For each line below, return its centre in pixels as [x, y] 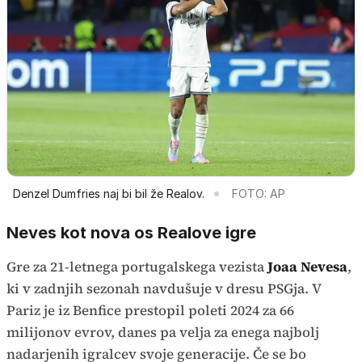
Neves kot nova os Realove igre [131, 232]
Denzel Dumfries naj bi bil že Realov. [109, 193]
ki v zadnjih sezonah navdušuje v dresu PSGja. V [164, 288]
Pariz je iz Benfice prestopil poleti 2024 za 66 [150, 310]
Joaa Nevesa [307, 266]
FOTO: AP [259, 193]
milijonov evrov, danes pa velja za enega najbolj [163, 332]
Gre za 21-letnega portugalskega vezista [137, 266]
